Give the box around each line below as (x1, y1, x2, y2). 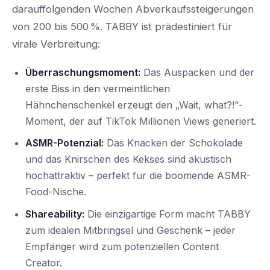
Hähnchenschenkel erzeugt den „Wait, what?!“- (25, 98, 243, 111)
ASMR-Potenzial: (25, 137, 104, 149)
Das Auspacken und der (140, 66, 255, 78)
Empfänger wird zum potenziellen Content (25, 240, 219, 253)
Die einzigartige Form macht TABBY (84, 207, 251, 220)
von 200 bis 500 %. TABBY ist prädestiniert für (12, 20, 232, 33)
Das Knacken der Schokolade (104, 137, 243, 149)
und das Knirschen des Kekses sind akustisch (25, 153, 232, 166)
